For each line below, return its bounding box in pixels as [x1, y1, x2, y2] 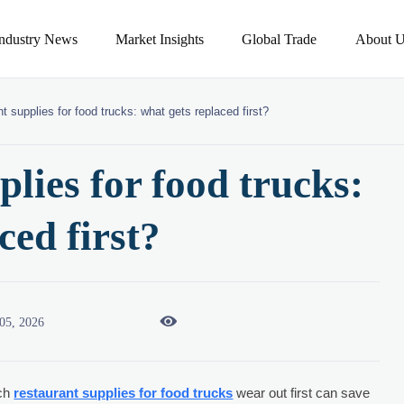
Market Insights [115, 31, 205, 47]
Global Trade [242, 31, 317, 47]
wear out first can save [233, 384, 371, 400]
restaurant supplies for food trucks [14, 384, 234, 400]
